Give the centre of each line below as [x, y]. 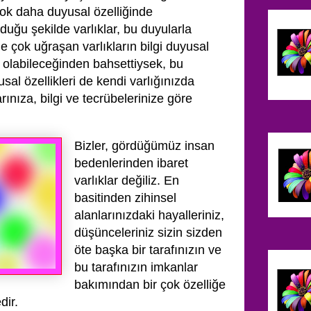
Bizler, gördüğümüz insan [144, 146]
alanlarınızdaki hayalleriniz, [149, 215]
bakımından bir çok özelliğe [150, 285]
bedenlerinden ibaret [131, 163]
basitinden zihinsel [125, 198]
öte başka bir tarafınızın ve [148, 250]
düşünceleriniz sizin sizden [148, 233]
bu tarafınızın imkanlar [136, 267]
